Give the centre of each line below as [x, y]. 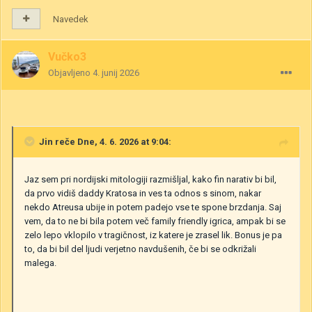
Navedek [71, 19]
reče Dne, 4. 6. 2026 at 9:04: [112, 141]
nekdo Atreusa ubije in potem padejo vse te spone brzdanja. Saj [153, 207]
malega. [40, 263]
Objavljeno [70, 72]
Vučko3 [67, 56]
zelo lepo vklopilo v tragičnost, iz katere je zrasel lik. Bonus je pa [153, 235]
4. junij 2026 [116, 72]
